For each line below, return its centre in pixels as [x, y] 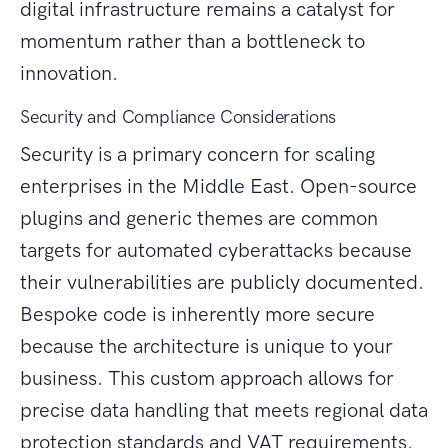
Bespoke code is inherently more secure [197, 314]
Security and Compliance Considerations [178, 117]
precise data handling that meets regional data [224, 410]
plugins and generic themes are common [199, 218]
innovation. [69, 73]
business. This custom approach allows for [207, 378]
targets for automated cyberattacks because [216, 250]
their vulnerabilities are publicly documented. [222, 282]
